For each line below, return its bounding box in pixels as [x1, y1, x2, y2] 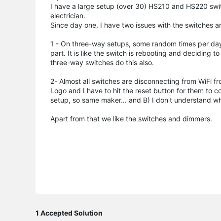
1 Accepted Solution [36, 208, 103, 217]
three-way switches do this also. [50, 58, 154, 67]
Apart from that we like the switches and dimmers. [50, 114, 212, 123]
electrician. [50, 11, 85, 20]
